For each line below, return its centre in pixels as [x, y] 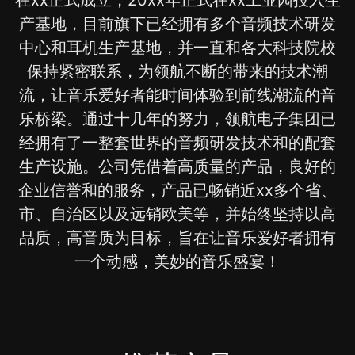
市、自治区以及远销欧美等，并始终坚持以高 [177, 214]
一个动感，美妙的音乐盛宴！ [177, 262]
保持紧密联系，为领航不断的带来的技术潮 [177, 72]
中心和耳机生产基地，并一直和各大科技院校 [177, 48]
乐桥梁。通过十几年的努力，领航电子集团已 [177, 119]
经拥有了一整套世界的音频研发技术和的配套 [177, 143]
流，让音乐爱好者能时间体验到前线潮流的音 [177, 95]
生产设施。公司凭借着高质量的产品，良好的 [177, 167]
